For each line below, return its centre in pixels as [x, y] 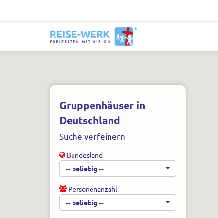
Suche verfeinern [92, 136]
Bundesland [84, 155]
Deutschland [90, 120]
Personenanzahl [92, 189]
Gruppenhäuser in [102, 105]
